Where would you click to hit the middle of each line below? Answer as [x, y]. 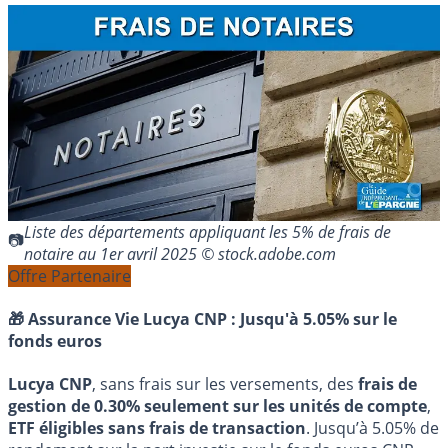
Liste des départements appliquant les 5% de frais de [207, 231]
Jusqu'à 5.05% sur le [318, 319]
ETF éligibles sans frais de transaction [157, 428]
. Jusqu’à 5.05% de [372, 428]
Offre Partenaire [69, 275]
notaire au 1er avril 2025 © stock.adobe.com [180, 253]
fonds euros [55, 341]
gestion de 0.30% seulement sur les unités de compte [217, 406]
